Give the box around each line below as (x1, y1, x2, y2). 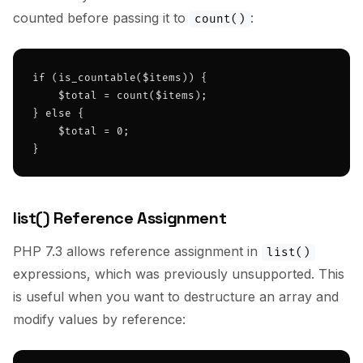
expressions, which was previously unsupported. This (13, 266, 344, 282)
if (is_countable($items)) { (32, 72, 207, 84)
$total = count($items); (32, 90, 207, 102)
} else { (32, 108, 84, 120)
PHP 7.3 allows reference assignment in (13, 243, 262, 259)
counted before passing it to (13, 10, 190, 26)
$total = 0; (32, 126, 130, 138)
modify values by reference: (13, 311, 186, 327)
